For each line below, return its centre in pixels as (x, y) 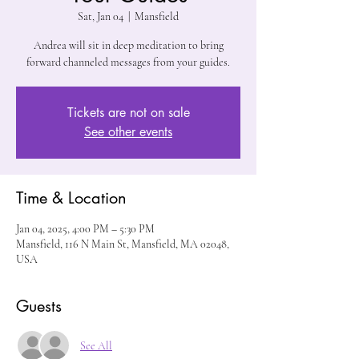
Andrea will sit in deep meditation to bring (128, 45)
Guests (39, 306)
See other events (128, 132)
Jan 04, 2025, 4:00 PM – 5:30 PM (85, 229)
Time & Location (71, 198)
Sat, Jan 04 (101, 16)
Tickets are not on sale (128, 113)
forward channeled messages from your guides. (128, 62)
